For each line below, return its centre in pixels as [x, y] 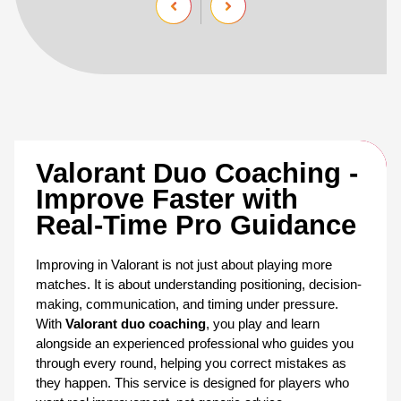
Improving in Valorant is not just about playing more [184, 264]
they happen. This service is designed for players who [192, 383]
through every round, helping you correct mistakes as [191, 363]
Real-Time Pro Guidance [196, 224]
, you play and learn [263, 324]
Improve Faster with [167, 198]
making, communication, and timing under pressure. [187, 304]
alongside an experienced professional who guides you [195, 343]
